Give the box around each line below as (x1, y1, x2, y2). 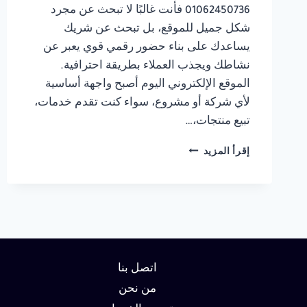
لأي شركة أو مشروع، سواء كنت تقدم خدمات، (34, 97, 250, 110)
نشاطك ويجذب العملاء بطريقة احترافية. (60, 60, 250, 73)
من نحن (118, 284, 156, 297)
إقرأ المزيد (203, 147, 250, 158)
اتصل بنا (117, 263, 157, 275)
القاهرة (172, 201, 204, 212)
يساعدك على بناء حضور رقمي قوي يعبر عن (43, 42, 250, 54)
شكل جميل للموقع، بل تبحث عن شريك (64, 23, 250, 36)
